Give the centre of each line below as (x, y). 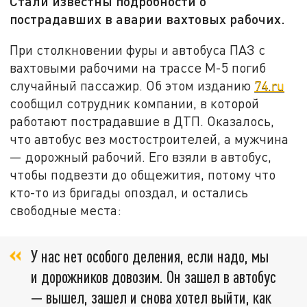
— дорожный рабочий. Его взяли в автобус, (141, 156)
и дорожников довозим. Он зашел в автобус (153, 277)
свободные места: (66, 210)
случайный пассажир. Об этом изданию (132, 85)
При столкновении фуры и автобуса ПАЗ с (138, 49)
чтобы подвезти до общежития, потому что (143, 174)
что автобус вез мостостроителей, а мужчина (149, 138)
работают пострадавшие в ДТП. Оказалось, (142, 121)
